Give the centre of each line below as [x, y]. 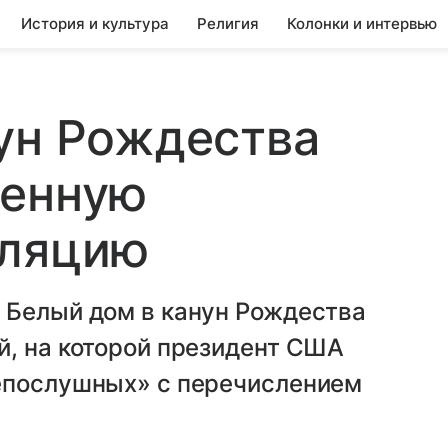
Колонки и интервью [362, 23]
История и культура [95, 23]
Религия [228, 23]
